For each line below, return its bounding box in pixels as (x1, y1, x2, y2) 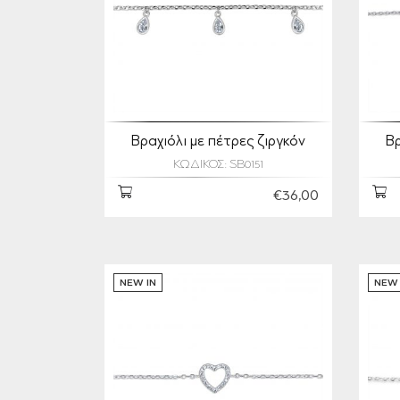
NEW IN (120, 279, 156, 288)
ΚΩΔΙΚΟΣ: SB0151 (173, 159, 263, 171)
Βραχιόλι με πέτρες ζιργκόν (131, 135, 305, 149)
